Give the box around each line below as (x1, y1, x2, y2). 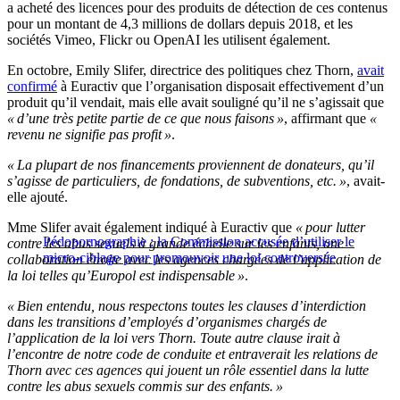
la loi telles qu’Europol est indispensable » (7, 267, 245, 283)
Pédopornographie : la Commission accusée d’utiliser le (43, 233, 354, 249)
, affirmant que (284, 110, 366, 126)
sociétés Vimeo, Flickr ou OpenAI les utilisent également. (7, 31, 330, 47)
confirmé (7, 78, 57, 94)
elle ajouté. (7, 188, 68, 204)
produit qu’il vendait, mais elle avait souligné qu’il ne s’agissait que (7, 94, 384, 110)
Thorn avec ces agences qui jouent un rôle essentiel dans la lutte (7, 362, 369, 378)
